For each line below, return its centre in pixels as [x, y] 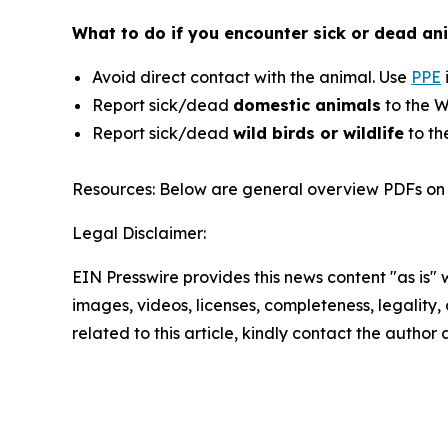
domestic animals [307, 105]
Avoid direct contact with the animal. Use [251, 77]
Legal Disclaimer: [139, 233]
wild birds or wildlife [318, 133]
